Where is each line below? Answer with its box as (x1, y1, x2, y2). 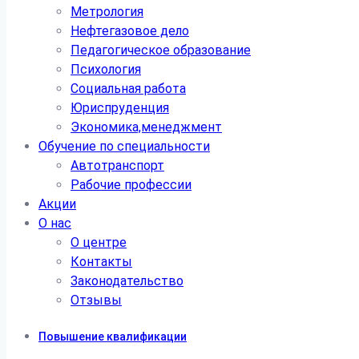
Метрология (71, 4, 143, 19)
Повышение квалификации (38, 330, 187, 343)
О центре (71, 235, 127, 250)
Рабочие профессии (71, 177, 192, 192)
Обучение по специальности (38, 139, 210, 154)
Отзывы (71, 292, 122, 308)
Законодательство (71, 273, 184, 288)
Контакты (71, 254, 132, 269)
